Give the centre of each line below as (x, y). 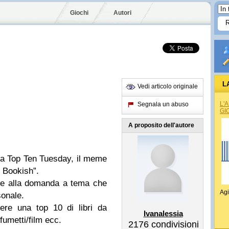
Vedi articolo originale (168, 86)
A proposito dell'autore (161, 125)
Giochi (79, 13)
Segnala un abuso (163, 104)
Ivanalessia (163, 213)
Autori (122, 13)
